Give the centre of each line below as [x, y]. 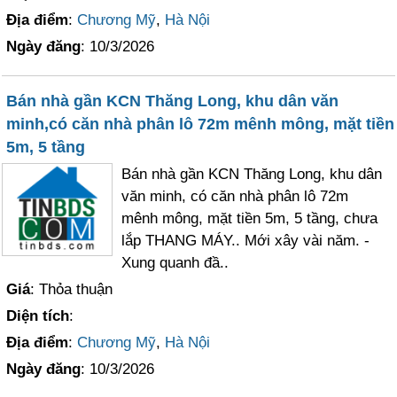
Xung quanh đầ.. [175, 263]
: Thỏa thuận [72, 289]
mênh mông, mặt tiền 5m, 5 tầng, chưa [250, 218]
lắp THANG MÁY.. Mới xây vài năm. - [246, 241]
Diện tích [38, 316]
